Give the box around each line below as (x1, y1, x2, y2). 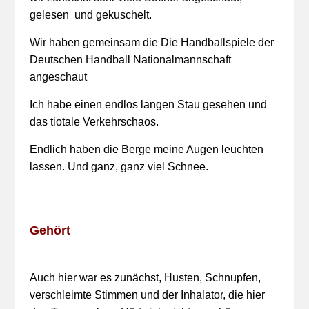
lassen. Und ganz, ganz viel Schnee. (29, 161, 208, 172)
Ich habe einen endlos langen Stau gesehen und (29, 99, 267, 110)
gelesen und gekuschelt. (29, 9, 152, 21)
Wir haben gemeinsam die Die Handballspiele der (29, 37, 274, 48)
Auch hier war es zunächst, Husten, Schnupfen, (29, 272, 261, 283)
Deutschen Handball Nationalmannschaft (29, 54, 231, 66)
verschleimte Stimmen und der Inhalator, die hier (29, 289, 265, 301)
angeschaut (29, 71, 87, 83)
